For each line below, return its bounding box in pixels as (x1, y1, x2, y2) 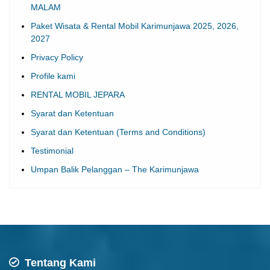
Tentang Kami (22, 256, 96, 269)
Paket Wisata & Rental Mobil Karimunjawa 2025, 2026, (31, 20, 239, 31)
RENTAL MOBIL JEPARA (31, 89, 125, 99)
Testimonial (31, 145, 74, 155)
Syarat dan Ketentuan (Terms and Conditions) (31, 127, 206, 137)
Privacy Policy (31, 52, 83, 62)
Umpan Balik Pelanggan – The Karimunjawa (31, 164, 199, 174)
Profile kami (31, 71, 75, 81)
